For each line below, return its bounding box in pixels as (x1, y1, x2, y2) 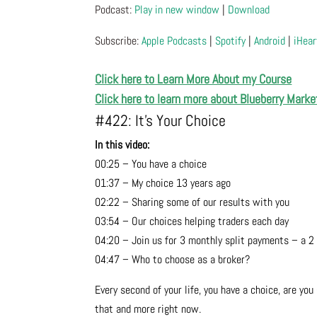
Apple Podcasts (142, 33, 207, 49)
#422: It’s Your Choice (95, 110, 226, 131)
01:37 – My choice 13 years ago (95, 175, 231, 191)
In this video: (95, 137, 150, 153)
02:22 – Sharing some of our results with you (95, 195, 290, 210)
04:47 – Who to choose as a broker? (95, 252, 250, 267)
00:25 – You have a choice (95, 156, 207, 172)
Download (228, 2, 270, 18)
